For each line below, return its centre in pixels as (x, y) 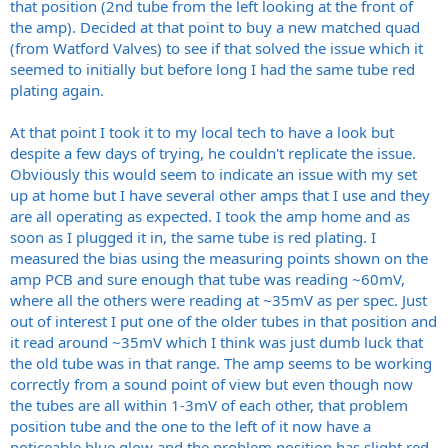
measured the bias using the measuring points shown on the (219, 257)
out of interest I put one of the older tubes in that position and (223, 320)
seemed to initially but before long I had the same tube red (212, 68)
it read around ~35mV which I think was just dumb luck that (216, 341)
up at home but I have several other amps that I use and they (220, 194)
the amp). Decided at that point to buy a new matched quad (215, 26)
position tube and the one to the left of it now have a (190, 425)
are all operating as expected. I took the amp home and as (210, 215)
